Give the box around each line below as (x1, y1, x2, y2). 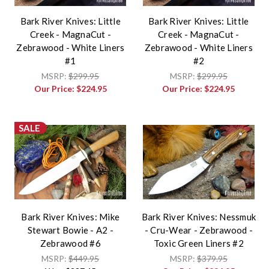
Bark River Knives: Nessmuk (141, 211, 256, 223)
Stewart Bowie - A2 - (27, 225, 113, 236)
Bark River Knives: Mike (21, 211, 120, 223)
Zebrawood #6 (40, 238, 101, 249)
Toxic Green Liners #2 (153, 238, 244, 249)
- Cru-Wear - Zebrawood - (144, 225, 253, 236)
